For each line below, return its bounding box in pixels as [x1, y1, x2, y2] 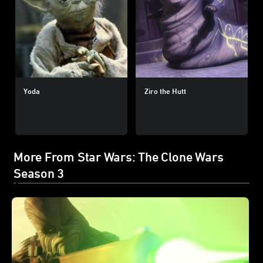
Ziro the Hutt [144, 86, 186, 96]
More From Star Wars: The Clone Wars [14, 150, 224, 164]
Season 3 [14, 166, 65, 181]
